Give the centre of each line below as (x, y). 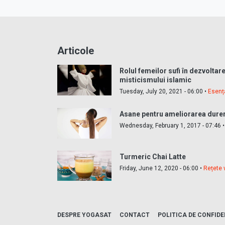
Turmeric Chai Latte (153, 156)
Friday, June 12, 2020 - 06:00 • (162, 168)
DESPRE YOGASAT (84, 215)
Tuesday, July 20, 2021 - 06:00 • (164, 91)
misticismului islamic (156, 80)
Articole (76, 50)
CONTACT (135, 215)
